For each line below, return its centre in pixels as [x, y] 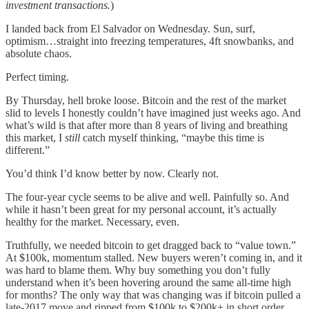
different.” [28, 150]
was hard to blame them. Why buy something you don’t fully [138, 270]
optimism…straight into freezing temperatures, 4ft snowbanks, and [150, 41]
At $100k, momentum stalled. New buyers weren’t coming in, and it [154, 257]
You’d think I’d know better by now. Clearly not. [112, 173]
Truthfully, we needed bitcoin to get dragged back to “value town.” [151, 245]
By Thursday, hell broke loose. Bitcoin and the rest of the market [146, 100]
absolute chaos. [39, 53]
